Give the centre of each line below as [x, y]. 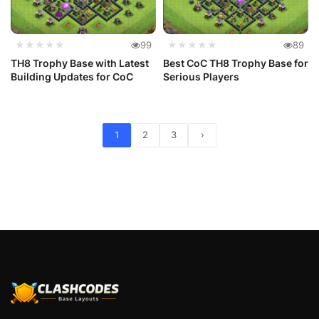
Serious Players [201, 76]
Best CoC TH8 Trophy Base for [236, 63]
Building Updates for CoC [72, 76]
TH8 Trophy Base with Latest [80, 63]
